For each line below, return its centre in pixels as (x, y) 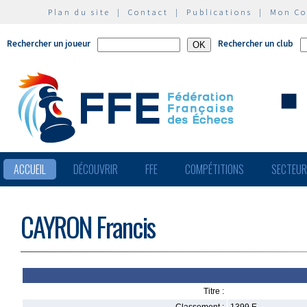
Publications (219, 12)
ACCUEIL (30, 169)
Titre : (214, 291)
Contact (148, 12)
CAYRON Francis (88, 226)
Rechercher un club (256, 44)
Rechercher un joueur (49, 44)
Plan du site (79, 12)
